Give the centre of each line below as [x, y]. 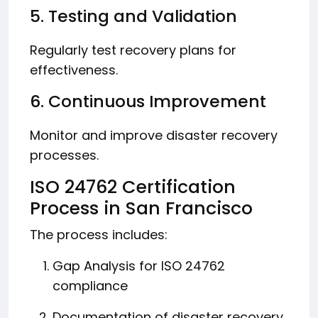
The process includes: [99, 235]
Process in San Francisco [141, 208]
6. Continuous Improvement [148, 101]
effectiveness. [74, 70]
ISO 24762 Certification [133, 187]
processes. [64, 155]
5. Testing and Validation [133, 16]
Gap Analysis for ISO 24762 [139, 266]
